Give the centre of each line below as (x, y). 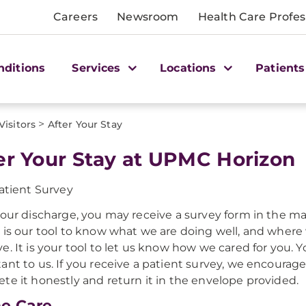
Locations (190, 68)
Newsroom (148, 17)
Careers (76, 17)
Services (98, 68)
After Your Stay (85, 124)
